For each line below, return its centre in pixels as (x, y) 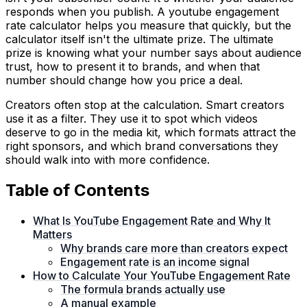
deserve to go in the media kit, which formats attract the (151, 132)
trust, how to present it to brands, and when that (133, 66)
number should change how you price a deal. (124, 80)
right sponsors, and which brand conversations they (142, 146)
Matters (52, 234)
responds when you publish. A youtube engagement (142, 11)
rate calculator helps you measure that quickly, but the (148, 25)
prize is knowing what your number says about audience (153, 52)
